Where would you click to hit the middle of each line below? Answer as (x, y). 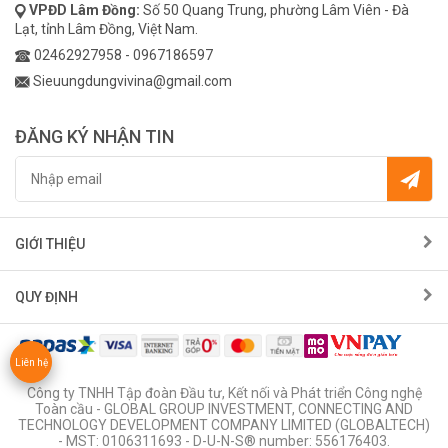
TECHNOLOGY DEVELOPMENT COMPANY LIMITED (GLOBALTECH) (224, 425)
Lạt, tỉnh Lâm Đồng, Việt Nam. (106, 29)
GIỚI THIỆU (50, 244)
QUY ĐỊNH (46, 297)
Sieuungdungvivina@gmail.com (132, 81)
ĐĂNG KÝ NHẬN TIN (94, 137)
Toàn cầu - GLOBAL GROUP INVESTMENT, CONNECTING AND (224, 409)
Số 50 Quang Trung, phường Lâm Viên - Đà (276, 10)
